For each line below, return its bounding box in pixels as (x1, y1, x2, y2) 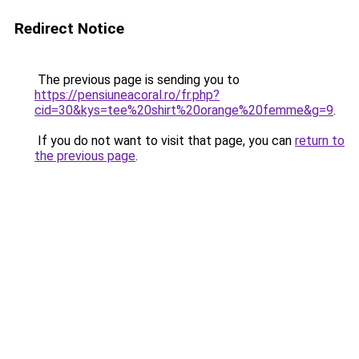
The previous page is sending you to (34, 72, 240, 87)
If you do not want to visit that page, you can (34, 133, 295, 148)
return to (295, 133, 345, 148)
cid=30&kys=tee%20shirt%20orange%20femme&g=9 (34, 103, 333, 118)
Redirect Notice (14, 19, 124, 38)
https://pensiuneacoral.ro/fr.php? (34, 87, 220, 103)
